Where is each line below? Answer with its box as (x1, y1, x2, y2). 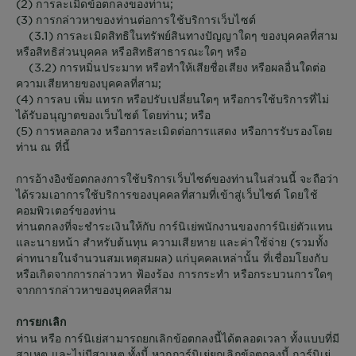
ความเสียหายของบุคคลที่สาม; (16, 75, 162, 90)
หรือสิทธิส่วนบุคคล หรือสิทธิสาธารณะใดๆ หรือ (16, 44, 247, 58)
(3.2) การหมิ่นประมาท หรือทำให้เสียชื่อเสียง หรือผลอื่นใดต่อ (16, 60, 326, 74)
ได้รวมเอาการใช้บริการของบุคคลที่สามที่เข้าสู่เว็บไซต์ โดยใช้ (16, 187, 318, 201)
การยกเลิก (16, 315, 66, 328)
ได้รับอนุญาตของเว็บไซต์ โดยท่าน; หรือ (16, 107, 211, 122)
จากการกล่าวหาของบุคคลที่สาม (16, 282, 172, 296)
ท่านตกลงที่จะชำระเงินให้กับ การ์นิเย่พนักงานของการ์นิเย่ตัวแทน (16, 219, 333, 233)
